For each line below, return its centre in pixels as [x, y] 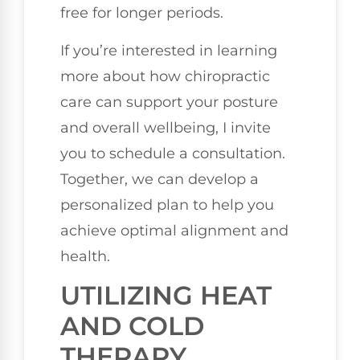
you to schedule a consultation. [173, 153]
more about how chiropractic [165, 76]
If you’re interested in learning [169, 50]
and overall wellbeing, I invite [166, 127]
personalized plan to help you [167, 205]
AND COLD [132, 326]
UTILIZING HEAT [166, 296]
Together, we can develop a [160, 179]
